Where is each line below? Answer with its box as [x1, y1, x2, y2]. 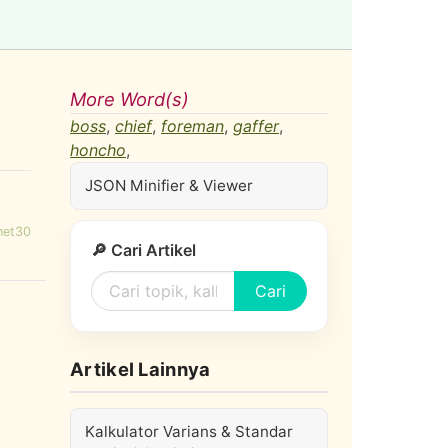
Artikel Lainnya [70, 358, 211, 380]
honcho [70, 140, 126, 160]
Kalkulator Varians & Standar [85, 422, 293, 441]
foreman [161, 116, 224, 136]
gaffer [233, 116, 279, 136]
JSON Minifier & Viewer [85, 176, 253, 195]
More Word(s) [70, 88, 189, 110]
